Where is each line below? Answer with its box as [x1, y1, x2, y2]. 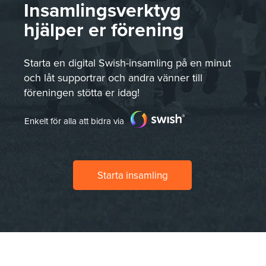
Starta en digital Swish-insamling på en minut [24, 55, 231, 70]
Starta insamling [97, 168, 168, 182]
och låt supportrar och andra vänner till [24, 70, 202, 85]
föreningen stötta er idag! [24, 85, 140, 100]
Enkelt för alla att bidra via [24, 115, 124, 127]
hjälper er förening [24, 15, 184, 43]
